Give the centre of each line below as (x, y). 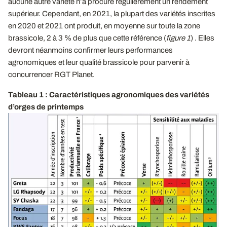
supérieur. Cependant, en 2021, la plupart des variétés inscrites (112, 13)
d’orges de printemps (46, 107)
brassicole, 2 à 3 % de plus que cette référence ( (87, 38)
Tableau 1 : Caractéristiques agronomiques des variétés (109, 94)
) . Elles (202, 38)
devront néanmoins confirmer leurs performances (90, 50)
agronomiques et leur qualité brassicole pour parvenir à (99, 62)
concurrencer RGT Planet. (51, 74)
